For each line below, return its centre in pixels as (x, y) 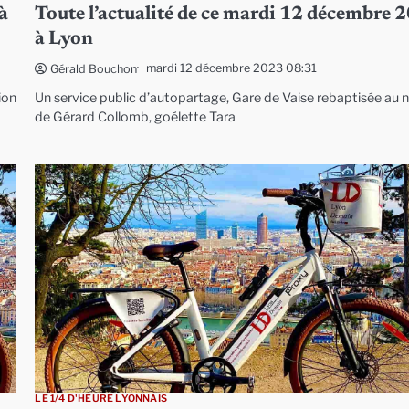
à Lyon (64, 39)
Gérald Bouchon (94, 68)
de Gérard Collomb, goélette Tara (136, 116)
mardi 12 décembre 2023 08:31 (232, 68)
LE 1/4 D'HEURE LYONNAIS (101, 398)
